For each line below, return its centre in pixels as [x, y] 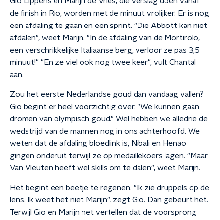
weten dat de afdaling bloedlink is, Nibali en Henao [98, 143]
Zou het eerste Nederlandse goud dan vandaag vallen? [107, 94]
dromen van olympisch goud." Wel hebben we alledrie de [109, 119]
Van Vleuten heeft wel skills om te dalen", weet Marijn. [105, 168]
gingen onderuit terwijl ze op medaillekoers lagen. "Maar [109, 156]
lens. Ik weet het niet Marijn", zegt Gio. [79, 200]
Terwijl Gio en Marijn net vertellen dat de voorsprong [103, 212]
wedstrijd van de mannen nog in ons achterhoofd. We [105, 131]
